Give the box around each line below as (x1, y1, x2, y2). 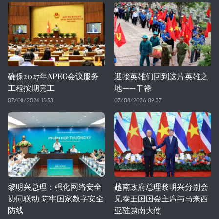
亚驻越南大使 (114, 205, 161, 215)
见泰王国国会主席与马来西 (114, 193, 208, 203)
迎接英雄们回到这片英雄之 (114, 71, 208, 81)
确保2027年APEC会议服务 (8, 71, 99, 81)
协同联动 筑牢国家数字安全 (8, 193, 104, 203)
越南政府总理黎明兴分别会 (114, 181, 208, 192)
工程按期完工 (8, 83, 55, 93)
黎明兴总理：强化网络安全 (8, 181, 102, 192)
